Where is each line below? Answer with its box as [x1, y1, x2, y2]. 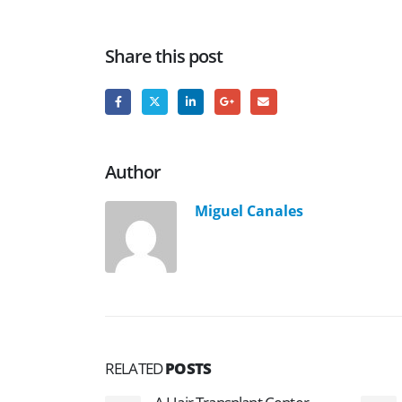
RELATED [105, 357, 166, 379]
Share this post [105, 44, 223, 68]
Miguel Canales [195, 199, 303, 221]
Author [105, 159, 162, 184]
